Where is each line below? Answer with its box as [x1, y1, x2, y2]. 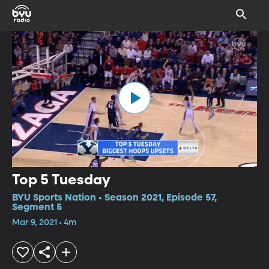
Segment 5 [12, 202, 62, 213]
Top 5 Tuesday [12, 172, 110, 187]
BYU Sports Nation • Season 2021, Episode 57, [12, 193, 217, 203]
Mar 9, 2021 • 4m [12, 218, 76, 227]
